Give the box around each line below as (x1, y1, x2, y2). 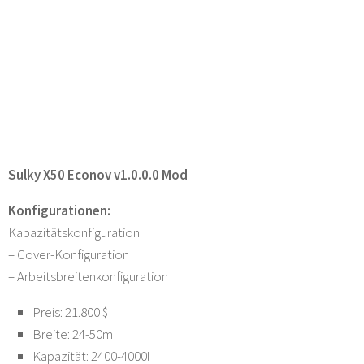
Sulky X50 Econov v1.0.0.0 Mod (8, 165, 188, 184)
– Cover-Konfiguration (8, 245, 129, 263)
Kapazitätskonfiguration (8, 223, 140, 241)
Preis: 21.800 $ (32, 302, 108, 321)
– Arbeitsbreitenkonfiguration (8, 266, 168, 285)
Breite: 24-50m (32, 324, 113, 343)
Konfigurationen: (8, 201, 110, 219)
